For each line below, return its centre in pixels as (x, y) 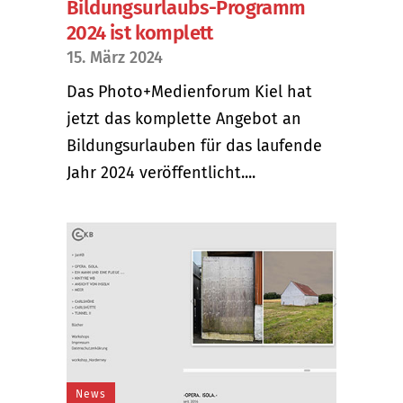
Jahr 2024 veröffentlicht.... (161, 173)
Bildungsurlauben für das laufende (194, 146)
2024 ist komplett (140, 33)
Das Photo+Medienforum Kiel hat (189, 92)
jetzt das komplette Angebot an (184, 119)
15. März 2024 (115, 58)
